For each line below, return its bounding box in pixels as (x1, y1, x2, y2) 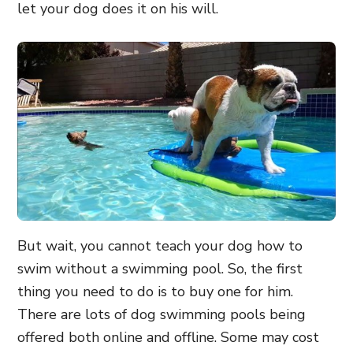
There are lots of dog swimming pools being (17, 305, 306, 324)
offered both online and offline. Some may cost (17, 328, 319, 347)
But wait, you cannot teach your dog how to (17, 236, 303, 255)
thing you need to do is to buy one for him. (17, 282, 293, 301)
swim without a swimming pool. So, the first (17, 259, 303, 278)
